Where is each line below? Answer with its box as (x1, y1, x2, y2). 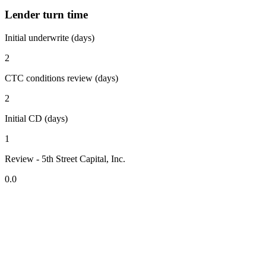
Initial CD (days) (5, 113, 68, 124)
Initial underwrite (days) (5, 33, 94, 43)
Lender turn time (5, 8, 88, 21)
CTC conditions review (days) (5, 73, 118, 84)
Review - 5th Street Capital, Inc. (5, 154, 125, 164)
